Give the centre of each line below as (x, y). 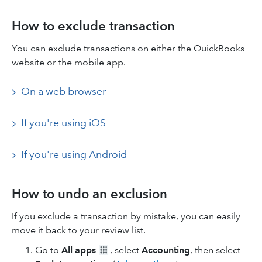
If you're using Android (74, 154)
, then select (215, 250)
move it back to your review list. (79, 230)
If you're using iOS (63, 123)
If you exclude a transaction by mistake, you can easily (126, 216)
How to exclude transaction (93, 26)
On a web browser (63, 91)
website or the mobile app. (69, 62)
